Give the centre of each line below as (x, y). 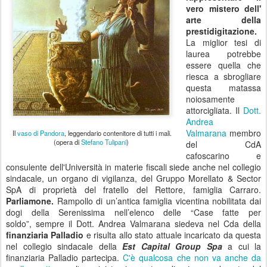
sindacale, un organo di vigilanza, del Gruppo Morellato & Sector (133, 178)
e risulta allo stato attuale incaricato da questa (173, 235)
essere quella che (223, 65)
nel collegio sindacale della (64, 246)
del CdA (223, 144)
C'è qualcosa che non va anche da (192, 257)
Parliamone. (32, 201)
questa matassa (223, 88)
